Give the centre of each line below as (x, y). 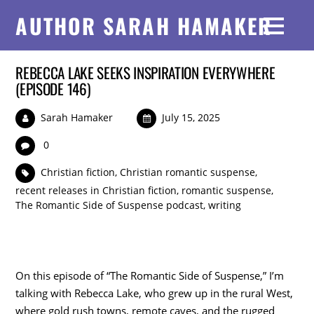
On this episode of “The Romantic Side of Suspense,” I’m (150, 275)
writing (225, 205)
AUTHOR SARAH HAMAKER (144, 26)
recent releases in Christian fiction (96, 191)
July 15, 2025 (191, 118)
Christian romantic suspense (188, 172)
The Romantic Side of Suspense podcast (110, 205)
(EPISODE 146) (53, 89)
